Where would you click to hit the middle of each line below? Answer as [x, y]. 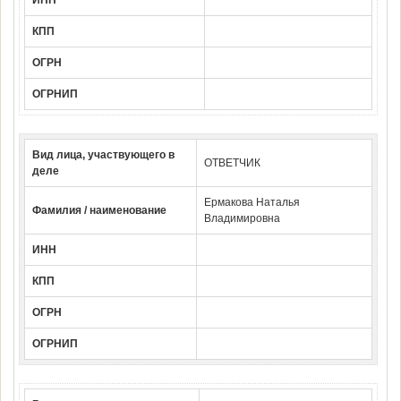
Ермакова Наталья [252, 203]
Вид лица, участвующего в [103, 155]
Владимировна [242, 219]
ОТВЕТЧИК [232, 163]
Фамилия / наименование [99, 211]
